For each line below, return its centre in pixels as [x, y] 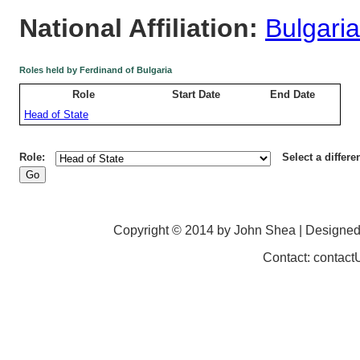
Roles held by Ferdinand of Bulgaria [96, 70]
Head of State [56, 115]
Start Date [196, 95]
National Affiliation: [142, 29]
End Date [293, 95]
